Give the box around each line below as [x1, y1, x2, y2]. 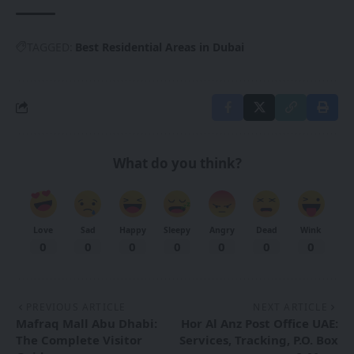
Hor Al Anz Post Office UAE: [181, 314, 338, 331]
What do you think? [112, 153, 242, 172]
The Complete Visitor [16, 331, 142, 348]
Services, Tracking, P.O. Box [179, 331, 338, 348]
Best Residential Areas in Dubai [75, 39, 244, 55]
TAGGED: [27, 39, 73, 55]
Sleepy [164, 224, 190, 235]
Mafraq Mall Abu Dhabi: [16, 314, 157, 331]
